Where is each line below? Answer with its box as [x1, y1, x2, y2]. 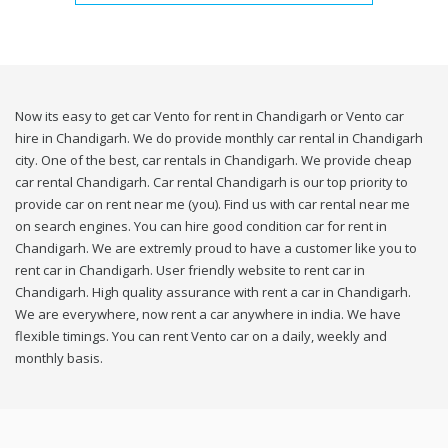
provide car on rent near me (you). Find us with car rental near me [15, 195, 410, 214]
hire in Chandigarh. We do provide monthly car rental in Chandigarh [15, 129, 423, 148]
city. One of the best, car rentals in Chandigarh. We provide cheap [15, 151, 412, 170]
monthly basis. [15, 349, 103, 368]
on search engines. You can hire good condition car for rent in [15, 217, 387, 236]
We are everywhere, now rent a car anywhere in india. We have [15, 305, 401, 324]
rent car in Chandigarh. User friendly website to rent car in [15, 261, 365, 280]
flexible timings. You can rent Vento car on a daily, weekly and [15, 327, 387, 346]
